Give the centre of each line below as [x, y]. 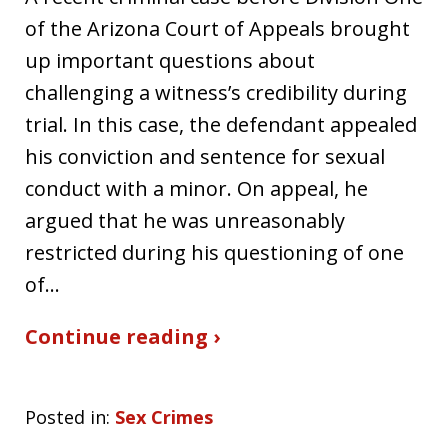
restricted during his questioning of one [214, 252]
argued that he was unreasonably [185, 220]
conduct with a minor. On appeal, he [196, 188]
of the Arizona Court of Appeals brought [217, 28]
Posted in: [67, 416]
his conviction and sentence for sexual [205, 156]
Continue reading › [122, 336]
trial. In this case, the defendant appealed [221, 124]
